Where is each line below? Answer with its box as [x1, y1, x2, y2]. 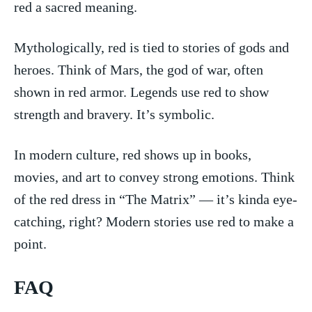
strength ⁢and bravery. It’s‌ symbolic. [14, 106, 214, 122]
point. [14, 235, 47, 251]
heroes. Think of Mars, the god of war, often [14, 61, 263, 77]
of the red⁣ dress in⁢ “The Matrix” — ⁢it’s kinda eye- [14, 191, 297, 207]
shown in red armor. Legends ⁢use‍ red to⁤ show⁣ [14, 84, 269, 100]
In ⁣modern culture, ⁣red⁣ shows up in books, [14, 146, 251, 162]
